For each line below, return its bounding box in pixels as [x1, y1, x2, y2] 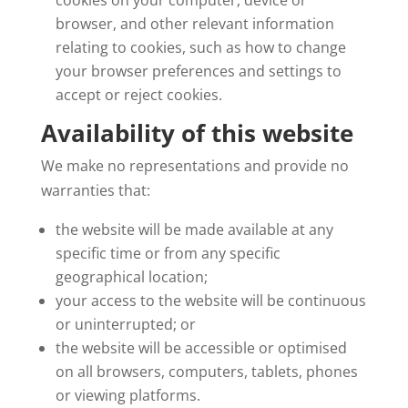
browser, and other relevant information [55, 14, 334, 34]
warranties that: [40, 180, 150, 200]
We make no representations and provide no [40, 156, 349, 176]
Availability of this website [40, 117, 353, 149]
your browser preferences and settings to [55, 61, 342, 81]
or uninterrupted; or [55, 314, 196, 334]
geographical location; [55, 267, 208, 287]
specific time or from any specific [55, 243, 280, 263]
